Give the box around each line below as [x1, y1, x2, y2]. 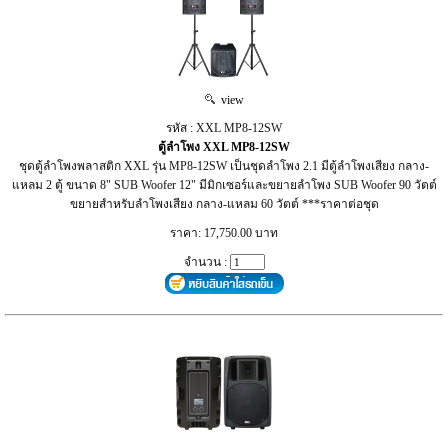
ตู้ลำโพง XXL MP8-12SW [158, 139, 290, 154]
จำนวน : [183, 254, 230, 269]
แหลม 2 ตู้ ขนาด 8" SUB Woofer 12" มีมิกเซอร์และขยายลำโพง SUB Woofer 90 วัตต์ [11, 177, 437, 192]
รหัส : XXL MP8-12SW [166, 120, 282, 135]
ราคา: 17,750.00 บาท [170, 225, 278, 240]
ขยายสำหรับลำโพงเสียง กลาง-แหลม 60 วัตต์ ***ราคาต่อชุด [69, 196, 379, 211]
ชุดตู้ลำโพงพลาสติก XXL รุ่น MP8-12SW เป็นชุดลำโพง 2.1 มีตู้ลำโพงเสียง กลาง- [19, 158, 429, 173]
